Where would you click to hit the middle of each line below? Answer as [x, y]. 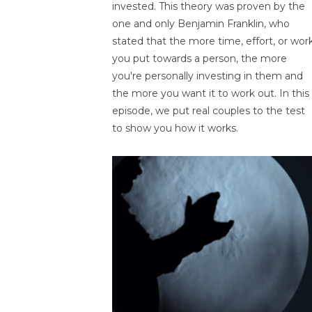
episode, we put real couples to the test [208, 110]
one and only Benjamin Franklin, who [201, 23]
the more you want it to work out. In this [210, 93]
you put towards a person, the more [199, 58]
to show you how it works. [175, 128]
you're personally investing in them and [207, 76]
